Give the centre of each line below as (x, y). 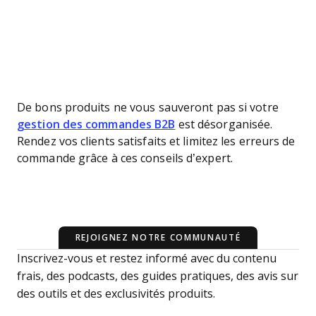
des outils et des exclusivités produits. (116, 294)
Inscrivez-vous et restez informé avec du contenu (147, 259)
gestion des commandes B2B (96, 124)
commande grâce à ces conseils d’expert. (125, 158)
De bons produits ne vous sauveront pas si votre (148, 108)
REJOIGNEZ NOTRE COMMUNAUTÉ (158, 238)
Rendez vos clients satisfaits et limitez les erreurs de (156, 141)
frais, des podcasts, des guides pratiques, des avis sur (158, 276)
